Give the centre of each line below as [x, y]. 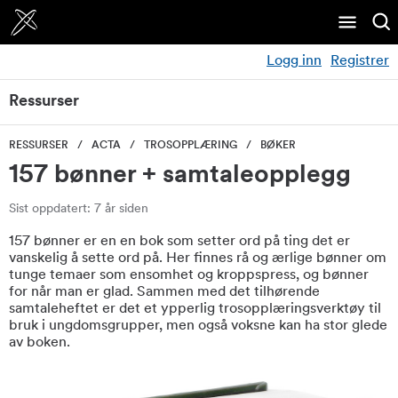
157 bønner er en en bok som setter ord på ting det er [179, 241]
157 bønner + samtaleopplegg [180, 176]
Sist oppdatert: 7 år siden [79, 209]
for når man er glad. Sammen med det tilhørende [164, 292]
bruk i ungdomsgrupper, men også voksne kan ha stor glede [198, 326]
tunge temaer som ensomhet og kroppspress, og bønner [189, 275]
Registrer [360, 61]
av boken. [40, 342]
